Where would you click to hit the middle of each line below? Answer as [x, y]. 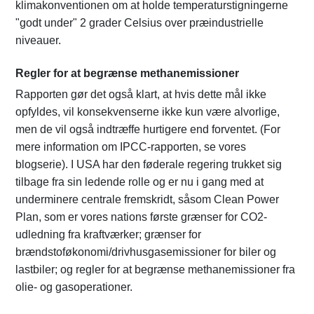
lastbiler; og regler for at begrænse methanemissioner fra [155, 270]
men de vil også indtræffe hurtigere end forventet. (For [148, 130]
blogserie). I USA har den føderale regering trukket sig [149, 165]
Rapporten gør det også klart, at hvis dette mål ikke [141, 95]
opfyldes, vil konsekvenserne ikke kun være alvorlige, [148, 112]
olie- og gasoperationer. [74, 287]
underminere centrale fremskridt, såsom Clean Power [147, 200]
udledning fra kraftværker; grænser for [108, 235]
